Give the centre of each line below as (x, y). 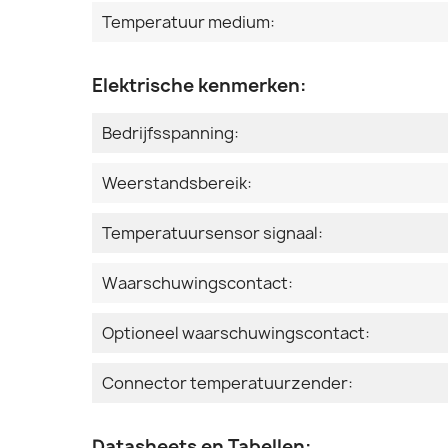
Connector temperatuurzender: (227, 383)
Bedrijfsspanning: (170, 133)
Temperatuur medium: (188, 22)
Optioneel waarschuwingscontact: (236, 333)
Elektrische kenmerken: (199, 86)
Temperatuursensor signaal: (212, 233)
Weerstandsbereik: (177, 183)
